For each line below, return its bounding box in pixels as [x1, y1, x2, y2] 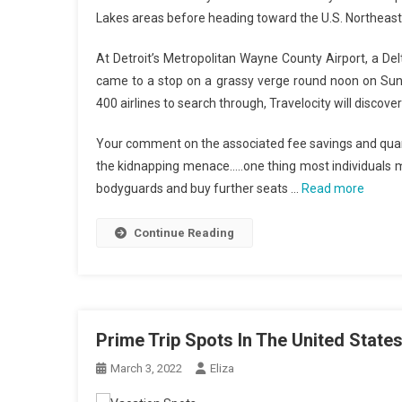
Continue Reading [134, 226, 234, 240]
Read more [301, 181, 364, 196]
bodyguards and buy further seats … [96, 181, 301, 196]
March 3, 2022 [110, 362, 182, 375]
